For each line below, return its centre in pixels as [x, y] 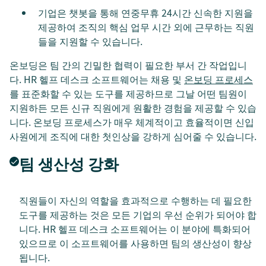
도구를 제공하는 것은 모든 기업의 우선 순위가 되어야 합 [138, 214]
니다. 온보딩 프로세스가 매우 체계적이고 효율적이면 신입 [132, 121]
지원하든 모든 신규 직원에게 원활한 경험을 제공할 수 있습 [133, 107]
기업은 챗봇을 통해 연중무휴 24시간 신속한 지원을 [145, 12]
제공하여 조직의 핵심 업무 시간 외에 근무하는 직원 [146, 26]
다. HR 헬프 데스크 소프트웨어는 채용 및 [97, 79]
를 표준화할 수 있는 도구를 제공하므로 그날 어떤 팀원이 [128, 93]
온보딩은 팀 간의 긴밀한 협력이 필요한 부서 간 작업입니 [128, 64]
